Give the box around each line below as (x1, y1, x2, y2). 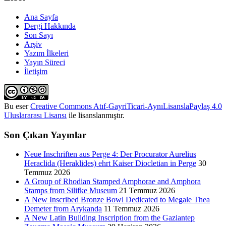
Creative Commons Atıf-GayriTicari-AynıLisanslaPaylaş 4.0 (30, 101, 222, 110)
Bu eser (4, 101, 30, 110)
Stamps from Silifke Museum (24, 186, 117, 195)
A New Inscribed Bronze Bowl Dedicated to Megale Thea (24, 195, 210, 204)
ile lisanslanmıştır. (67, 110, 125, 120)
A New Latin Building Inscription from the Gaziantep (24, 213, 195, 222)
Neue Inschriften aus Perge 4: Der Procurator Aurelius (24, 150, 196, 159)
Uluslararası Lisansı (4, 110, 67, 120)
